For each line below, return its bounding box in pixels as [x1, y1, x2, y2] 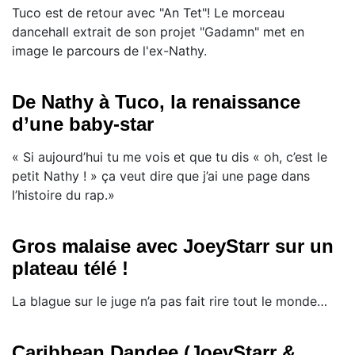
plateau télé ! [12, 258, 128, 279]
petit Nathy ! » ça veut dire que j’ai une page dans [12, 168, 310, 184]
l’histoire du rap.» [12, 187, 115, 203]
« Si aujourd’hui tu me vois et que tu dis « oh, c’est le [12, 149, 327, 165]
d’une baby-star [12, 113, 154, 135]
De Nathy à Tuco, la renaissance [12, 91, 300, 113]
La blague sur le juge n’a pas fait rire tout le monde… [12, 293, 327, 309]
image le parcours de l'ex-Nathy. [12, 43, 207, 59]
